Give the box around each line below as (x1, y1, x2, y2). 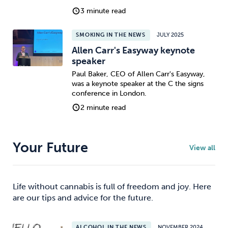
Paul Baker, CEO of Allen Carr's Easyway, (71, 69, 205, 78)
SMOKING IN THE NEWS (76, 32, 146, 39)
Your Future (13, 139, 88, 156)
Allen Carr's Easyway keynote (71, 45, 195, 56)
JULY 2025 (157, 32, 184, 39)
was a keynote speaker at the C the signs (71, 79, 204, 88)
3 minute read (80, 6, 126, 15)
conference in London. (71, 89, 147, 98)
